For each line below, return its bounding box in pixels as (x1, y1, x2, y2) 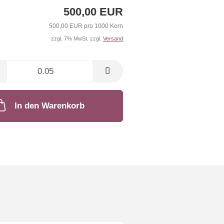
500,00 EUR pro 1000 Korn (48, 22, 123, 30)
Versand (102, 35, 123, 42)
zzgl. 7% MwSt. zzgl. (50, 35, 103, 42)
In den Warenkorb (14, 101, 85, 111)
